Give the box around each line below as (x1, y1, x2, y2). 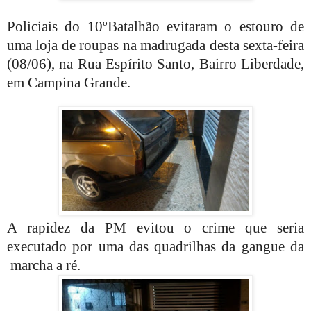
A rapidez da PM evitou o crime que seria (7, 219, 304, 236)
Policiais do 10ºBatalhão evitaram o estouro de (7, 17, 304, 35)
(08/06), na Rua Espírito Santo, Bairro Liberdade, (7, 55, 304, 72)
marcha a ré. (7, 256, 81, 274)
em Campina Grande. (7, 74, 131, 91)
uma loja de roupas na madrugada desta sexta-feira (7, 36, 304, 53)
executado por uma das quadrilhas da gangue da (7, 237, 304, 255)
